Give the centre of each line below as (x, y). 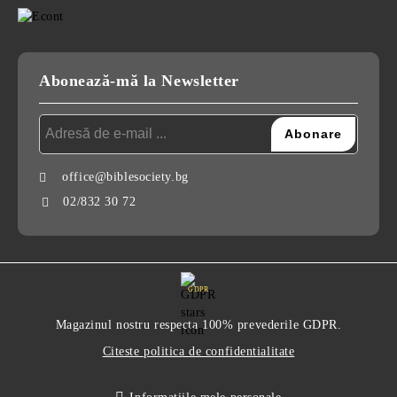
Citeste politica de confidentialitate (198, 351)
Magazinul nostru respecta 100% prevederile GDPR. (198, 324)
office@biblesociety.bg (125, 176)
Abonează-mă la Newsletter (139, 80)
